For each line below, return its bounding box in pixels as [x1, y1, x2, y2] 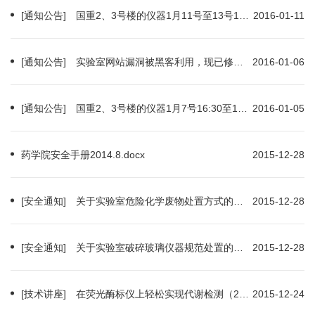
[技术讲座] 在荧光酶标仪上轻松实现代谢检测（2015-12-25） [239, 288, 249, 300]
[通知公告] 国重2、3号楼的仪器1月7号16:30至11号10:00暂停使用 [238, 102, 247, 114]
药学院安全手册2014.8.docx [21, 148, 145, 160]
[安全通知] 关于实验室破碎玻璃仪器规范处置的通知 [233, 241, 243, 253]
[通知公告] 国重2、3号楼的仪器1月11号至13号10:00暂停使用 [239, 9, 249, 21]
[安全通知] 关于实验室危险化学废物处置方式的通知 [233, 195, 243, 207]
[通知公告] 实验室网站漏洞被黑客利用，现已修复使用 [233, 56, 243, 67]
